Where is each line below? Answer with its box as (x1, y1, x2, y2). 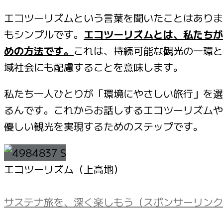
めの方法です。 (4, 43, 74, 58)
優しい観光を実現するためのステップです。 (4, 119, 203, 134)
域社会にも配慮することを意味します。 (4, 60, 183, 75)
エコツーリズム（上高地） (4, 162, 123, 177)
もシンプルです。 (4, 27, 84, 42)
